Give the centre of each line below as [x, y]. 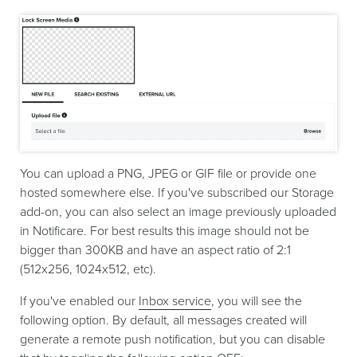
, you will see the [257, 301]
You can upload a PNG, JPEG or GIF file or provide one [168, 173]
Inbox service [175, 301]
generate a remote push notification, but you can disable [173, 339]
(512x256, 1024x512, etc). [88, 269]
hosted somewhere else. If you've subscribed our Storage [177, 192]
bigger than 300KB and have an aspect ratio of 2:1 [155, 250]
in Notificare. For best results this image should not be [165, 231]
